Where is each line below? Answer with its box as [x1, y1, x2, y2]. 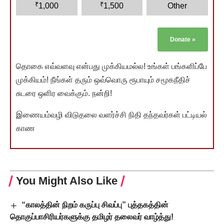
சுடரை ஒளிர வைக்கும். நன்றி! [16, 89, 112, 98]
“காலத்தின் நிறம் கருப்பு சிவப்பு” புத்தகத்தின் [21, 200, 169, 209]
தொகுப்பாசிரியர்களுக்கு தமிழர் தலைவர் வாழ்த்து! [10, 212, 173, 221]
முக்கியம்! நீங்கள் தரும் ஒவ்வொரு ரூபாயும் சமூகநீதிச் [16, 75, 190, 84]
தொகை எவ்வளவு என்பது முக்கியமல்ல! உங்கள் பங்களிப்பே [16, 62, 207, 71]
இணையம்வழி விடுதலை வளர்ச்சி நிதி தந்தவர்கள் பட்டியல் [16, 110, 207, 119]
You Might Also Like [16, 174, 117, 187]
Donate [170, 36, 192, 43]
